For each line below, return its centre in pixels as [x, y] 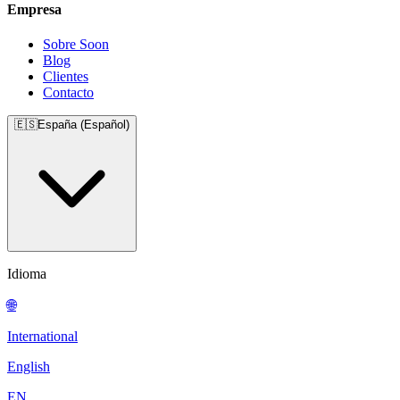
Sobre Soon [76, 44]
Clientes [66, 76]
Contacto [68, 92]
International [42, 336]
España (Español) [83, 125]
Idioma [27, 274]
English [29, 367]
